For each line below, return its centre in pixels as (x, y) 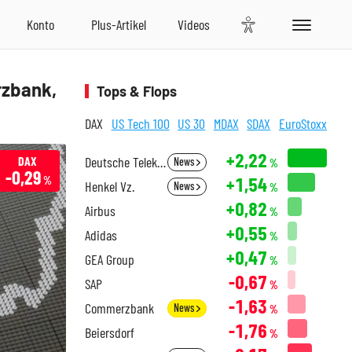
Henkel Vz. (110, 186)
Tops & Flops (137, 91)
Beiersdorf (110, 332)
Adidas (101, 235)
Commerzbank (119, 308)
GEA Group (110, 259)
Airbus (100, 211)
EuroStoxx (302, 123)
